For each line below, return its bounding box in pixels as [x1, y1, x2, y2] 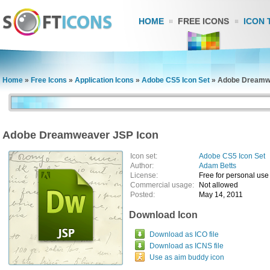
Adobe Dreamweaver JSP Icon [2, 129, 159, 141]
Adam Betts [199, 162, 236, 170]
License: [130, 171, 158, 180]
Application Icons [75, 76, 134, 84]
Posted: [130, 190, 155, 199]
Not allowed [199, 181, 238, 189]
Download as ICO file [149, 230, 219, 239]
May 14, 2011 [199, 190, 243, 199]
